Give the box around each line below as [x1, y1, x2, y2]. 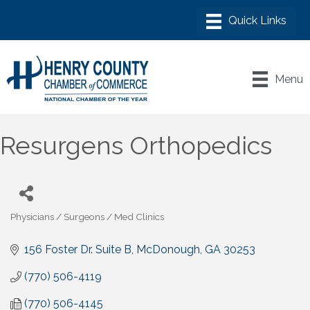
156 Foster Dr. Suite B [24, 243, 131, 257]
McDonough [136, 243, 200, 257]
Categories [10, 220, 58, 232]
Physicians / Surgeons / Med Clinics [10, 211, 164, 223]
